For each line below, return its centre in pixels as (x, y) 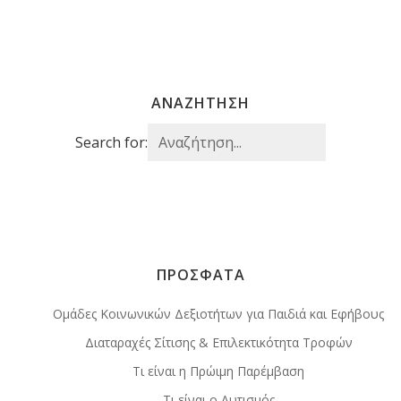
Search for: (111, 142)
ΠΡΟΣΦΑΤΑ (200, 274)
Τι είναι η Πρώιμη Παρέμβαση (218, 371)
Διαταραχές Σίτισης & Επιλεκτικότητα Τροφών (218, 342)
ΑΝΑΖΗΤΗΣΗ (200, 102)
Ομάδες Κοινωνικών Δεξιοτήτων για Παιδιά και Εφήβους (218, 313)
